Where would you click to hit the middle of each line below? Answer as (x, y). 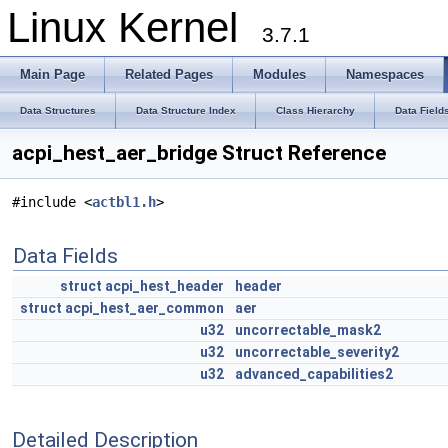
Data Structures (58, 110)
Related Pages (169, 74)
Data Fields (65, 256)
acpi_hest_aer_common (144, 308)
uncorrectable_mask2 (308, 330)
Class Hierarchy (315, 110)
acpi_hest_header (164, 286)
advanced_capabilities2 (314, 374)
